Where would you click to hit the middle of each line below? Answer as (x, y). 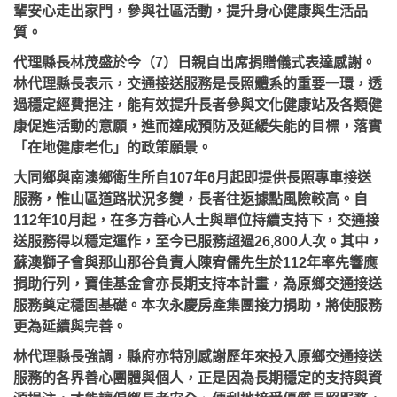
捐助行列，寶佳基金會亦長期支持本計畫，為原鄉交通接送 (198, 284)
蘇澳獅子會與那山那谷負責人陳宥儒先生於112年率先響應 (195, 263)
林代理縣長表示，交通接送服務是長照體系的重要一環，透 (198, 84)
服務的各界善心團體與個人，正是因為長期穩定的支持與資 (198, 378)
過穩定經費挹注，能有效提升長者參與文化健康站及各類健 (198, 105)
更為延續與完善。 (70, 327)
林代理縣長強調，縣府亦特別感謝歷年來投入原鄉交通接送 (198, 357)
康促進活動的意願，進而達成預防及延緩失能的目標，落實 (198, 126)
